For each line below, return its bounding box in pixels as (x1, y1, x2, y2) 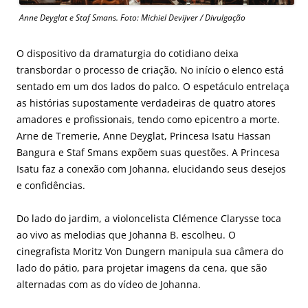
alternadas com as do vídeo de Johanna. (16, 277, 201, 291)
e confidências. (16, 178, 85, 192)
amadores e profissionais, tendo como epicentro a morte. (16, 112, 280, 126)
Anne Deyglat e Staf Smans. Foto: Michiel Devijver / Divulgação (19, 11, 245, 23)
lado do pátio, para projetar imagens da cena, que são (16, 261, 267, 274)
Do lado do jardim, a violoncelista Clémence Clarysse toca (16, 211, 281, 225)
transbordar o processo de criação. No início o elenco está (16, 63, 284, 76)
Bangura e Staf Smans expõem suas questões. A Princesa (16, 145, 280, 159)
